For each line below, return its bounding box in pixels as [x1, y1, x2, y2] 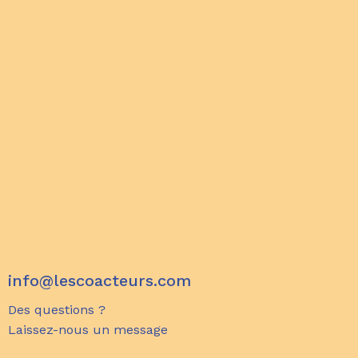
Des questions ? [8, 302, 105, 317]
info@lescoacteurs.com [8, 271, 191, 290]
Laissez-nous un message [8, 322, 168, 337]
